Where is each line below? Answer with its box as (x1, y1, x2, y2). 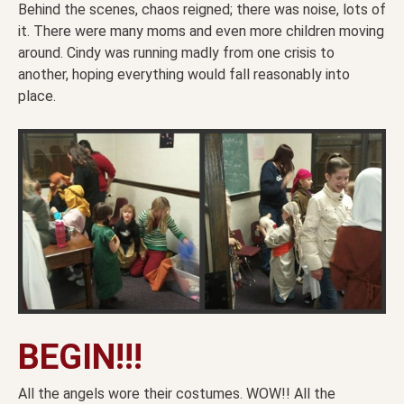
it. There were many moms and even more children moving (18, 22, 384, 40)
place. (18, 87, 56, 105)
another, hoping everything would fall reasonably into (18, 65, 350, 83)
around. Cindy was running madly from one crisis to (18, 43, 335, 61)
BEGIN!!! (18, 336, 142, 378)
